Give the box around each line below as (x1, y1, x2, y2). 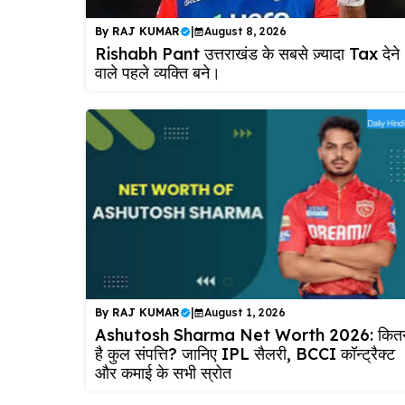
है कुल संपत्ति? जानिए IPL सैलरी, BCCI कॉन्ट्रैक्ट (94, 344, 395, 365)
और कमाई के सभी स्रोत (94, 363, 231, 384)
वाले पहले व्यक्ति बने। (94, 61, 221, 83)
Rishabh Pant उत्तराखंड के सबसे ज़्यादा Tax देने (94, 42, 400, 64)
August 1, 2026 (203, 306, 286, 320)
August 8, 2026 (203, 24, 287, 38)
